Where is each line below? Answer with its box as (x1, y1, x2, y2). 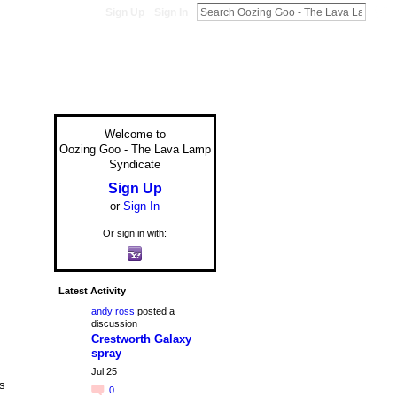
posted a (134, 305, 175, 316)
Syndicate (109, 157, 160, 171)
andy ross (90, 305, 135, 316)
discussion (90, 317, 137, 329)
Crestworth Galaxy (90, 331, 191, 346)
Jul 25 (90, 365, 117, 377)
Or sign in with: (103, 228, 167, 239)
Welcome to (104, 127, 166, 141)
